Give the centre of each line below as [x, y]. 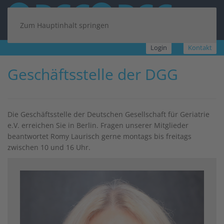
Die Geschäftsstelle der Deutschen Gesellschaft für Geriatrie [108, 114]
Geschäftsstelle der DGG [93, 74]
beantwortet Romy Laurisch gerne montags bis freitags [99, 136]
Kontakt [200, 47]
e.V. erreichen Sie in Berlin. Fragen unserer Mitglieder [98, 125]
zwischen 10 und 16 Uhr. [49, 147]
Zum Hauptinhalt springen [64, 25]
